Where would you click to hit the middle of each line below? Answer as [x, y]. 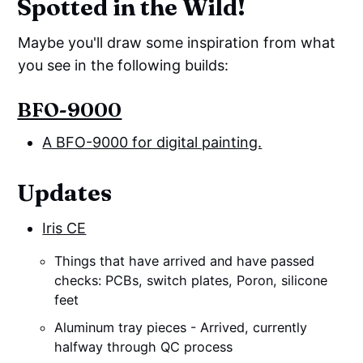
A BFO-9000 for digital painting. [152, 143]
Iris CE [64, 228]
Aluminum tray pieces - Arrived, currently [181, 328]
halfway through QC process [144, 347]
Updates [65, 193]
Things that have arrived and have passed [185, 261]
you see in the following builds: [124, 66]
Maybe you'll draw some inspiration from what [177, 43]
